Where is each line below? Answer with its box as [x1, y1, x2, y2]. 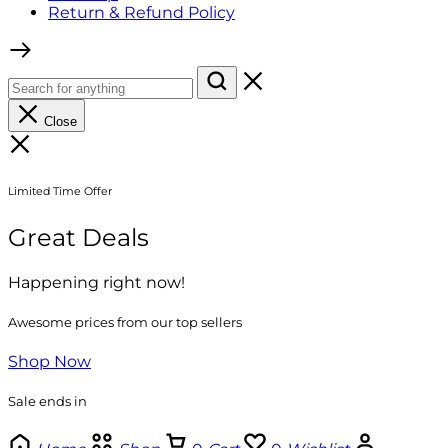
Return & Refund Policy [48, 2, 235, 22]
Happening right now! [8, 272, 185, 292]
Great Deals [8, 222, 149, 252]
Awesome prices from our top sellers [8, 313, 242, 330]
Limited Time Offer [8, 184, 112, 198]
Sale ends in [8, 393, 87, 410]
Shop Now [8, 352, 91, 372]
